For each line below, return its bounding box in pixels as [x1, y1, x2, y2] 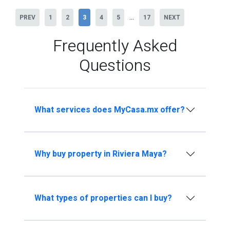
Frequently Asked [53, 34, 177, 59]
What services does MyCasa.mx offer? [34, 103, 185, 116]
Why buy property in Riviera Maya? [34, 147, 167, 160]
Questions [79, 53, 151, 78]
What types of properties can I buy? [34, 191, 172, 204]
